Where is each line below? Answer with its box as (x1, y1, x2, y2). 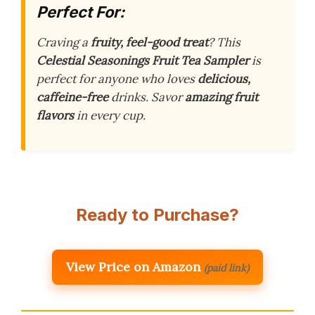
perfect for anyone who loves (37, 71, 198, 86)
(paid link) (204, 262, 249, 275)
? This (208, 34, 240, 50)
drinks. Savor (108, 89, 185, 105)
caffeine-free (37, 89, 108, 105)
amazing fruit (185, 89, 258, 105)
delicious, (198, 71, 250, 86)
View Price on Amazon (66, 259, 200, 276)
